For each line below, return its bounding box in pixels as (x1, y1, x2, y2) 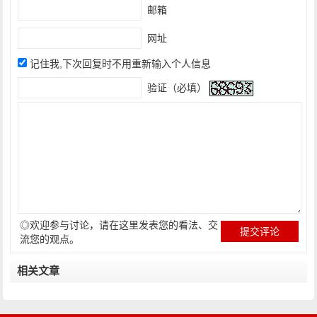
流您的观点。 (20, 234, 80, 245)
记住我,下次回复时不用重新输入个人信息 (30, 58, 212, 69)
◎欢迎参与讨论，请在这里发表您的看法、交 (20, 219, 219, 231)
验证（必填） (144, 81, 207, 93)
